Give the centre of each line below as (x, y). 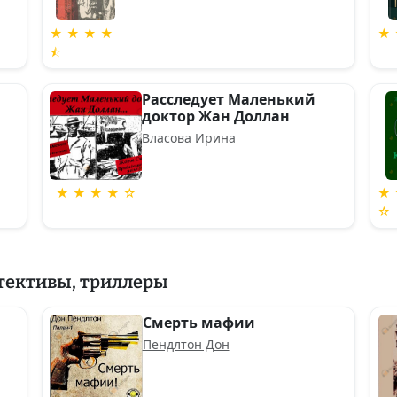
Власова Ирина (189, 138)
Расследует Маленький (229, 99)
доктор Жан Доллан (216, 116)
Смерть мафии (198, 323)
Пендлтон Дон (186, 344)
